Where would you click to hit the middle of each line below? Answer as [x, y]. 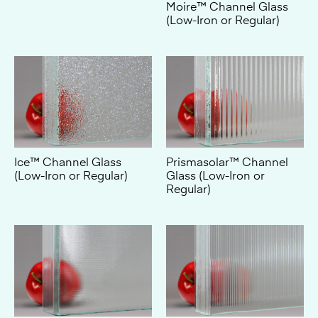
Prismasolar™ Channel [227, 96]
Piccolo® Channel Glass [230, 265]
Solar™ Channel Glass [74, 265]
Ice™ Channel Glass [68, 96]
